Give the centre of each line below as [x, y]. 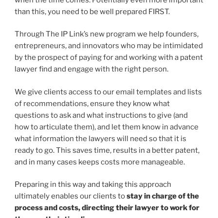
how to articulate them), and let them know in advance [107, 127]
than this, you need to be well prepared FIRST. [92, 11]
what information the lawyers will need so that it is [100, 138]
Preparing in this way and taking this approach [93, 185]
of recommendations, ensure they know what [92, 103]
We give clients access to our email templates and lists [108, 92]
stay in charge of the [163, 196]
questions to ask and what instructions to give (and [101, 115]
